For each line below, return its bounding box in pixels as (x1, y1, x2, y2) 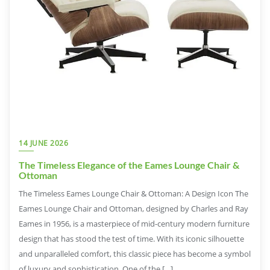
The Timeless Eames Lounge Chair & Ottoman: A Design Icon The (19, 187, 248, 199)
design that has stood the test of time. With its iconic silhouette (19, 233, 244, 244)
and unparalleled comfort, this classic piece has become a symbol (19, 248, 251, 259)
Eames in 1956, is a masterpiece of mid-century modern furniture (19, 218, 250, 229)
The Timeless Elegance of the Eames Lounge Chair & (19, 159, 239, 171)
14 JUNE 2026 (19, 137, 68, 148)
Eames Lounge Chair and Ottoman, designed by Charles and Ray (19, 202, 248, 214)
